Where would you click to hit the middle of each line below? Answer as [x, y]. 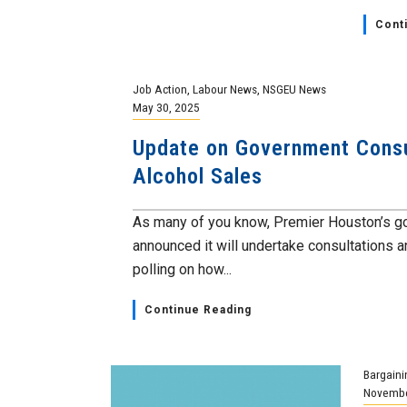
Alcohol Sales [198, 176]
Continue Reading [199, 310]
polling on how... [183, 269]
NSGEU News [295, 89]
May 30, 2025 [167, 107]
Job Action [160, 89]
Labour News [225, 89]
